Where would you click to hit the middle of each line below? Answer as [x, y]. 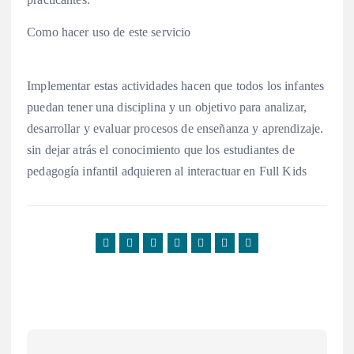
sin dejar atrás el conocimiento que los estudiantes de [161, 149]
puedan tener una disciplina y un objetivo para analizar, [167, 107]
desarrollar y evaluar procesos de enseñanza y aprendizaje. [175, 128]
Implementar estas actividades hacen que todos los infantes [176, 85]
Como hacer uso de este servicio [109, 32]
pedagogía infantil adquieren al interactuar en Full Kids [169, 171]
